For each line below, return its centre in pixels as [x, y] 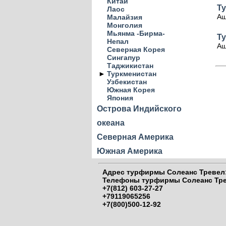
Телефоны [120, 180]
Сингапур [124, 58]
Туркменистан [132, 74]
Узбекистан [127, 82]
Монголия [125, 25]
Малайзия [125, 17]
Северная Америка [135, 137]
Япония [120, 98]
